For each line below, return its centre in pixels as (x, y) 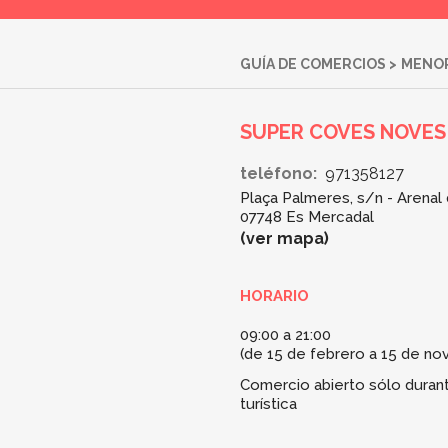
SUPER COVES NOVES (343, 131)
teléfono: (278, 173)
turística (268, 403)
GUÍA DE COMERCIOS (313, 64)
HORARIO (274, 295)
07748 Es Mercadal (307, 216)
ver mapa (285, 238)
